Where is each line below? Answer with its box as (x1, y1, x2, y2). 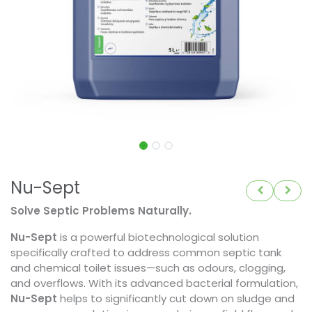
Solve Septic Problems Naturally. (10, 203, 192, 219)
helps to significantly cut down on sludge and (57, 291, 295, 306)
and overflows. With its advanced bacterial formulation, (10, 276, 298, 291)
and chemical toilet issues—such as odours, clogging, (10, 260, 286, 276)
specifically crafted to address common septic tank (10, 245, 281, 260)
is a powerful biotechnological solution (57, 230, 259, 245)
